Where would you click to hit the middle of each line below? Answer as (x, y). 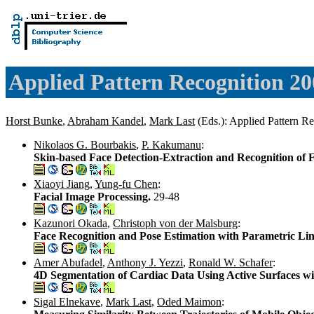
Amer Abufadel (68, 262)
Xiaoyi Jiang (62, 184)
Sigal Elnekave (67, 301)
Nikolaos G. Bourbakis (85, 144)
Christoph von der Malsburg (175, 223)
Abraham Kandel (105, 121)
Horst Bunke (34, 121)
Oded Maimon (189, 301)
